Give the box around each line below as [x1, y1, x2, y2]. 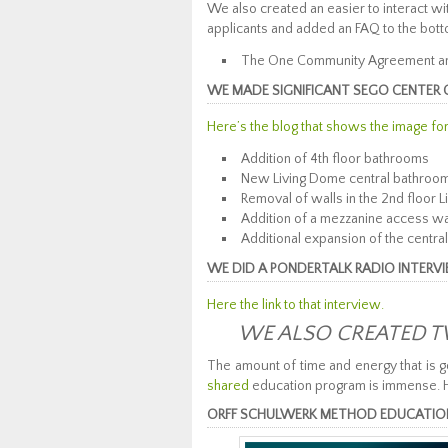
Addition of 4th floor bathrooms [241, 151, 429, 167]
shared [207, 378, 249, 394]
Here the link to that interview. [207, 297, 384, 313]
